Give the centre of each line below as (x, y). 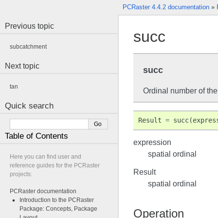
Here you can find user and (45, 157)
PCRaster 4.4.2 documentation (166, 7)
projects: (21, 174)
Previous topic (29, 26)
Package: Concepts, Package (58, 209)
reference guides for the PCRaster (55, 165)
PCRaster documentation (43, 191)
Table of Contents (36, 136)
